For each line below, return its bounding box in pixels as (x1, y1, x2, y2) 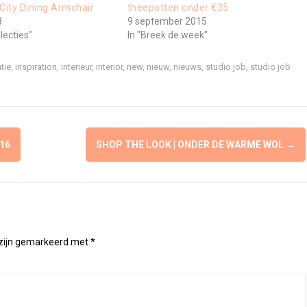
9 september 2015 (127, 16, 207, 27)
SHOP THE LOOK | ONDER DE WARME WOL (95, 139, 286, 151)
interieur (60, 62, 92, 73)
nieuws (173, 62, 201, 73)
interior (95, 62, 123, 73)
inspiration (14, 62, 57, 73)
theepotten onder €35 (127, 2, 229, 14)
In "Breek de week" (127, 29, 208, 41)
